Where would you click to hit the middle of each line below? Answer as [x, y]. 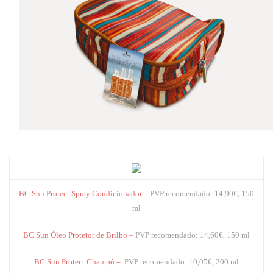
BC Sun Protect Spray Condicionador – [83, 193]
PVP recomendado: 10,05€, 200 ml [182, 261]
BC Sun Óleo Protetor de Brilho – [78, 235]
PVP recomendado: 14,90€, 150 [202, 193]
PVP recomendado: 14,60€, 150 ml [193, 235]
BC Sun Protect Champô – [78, 261]
